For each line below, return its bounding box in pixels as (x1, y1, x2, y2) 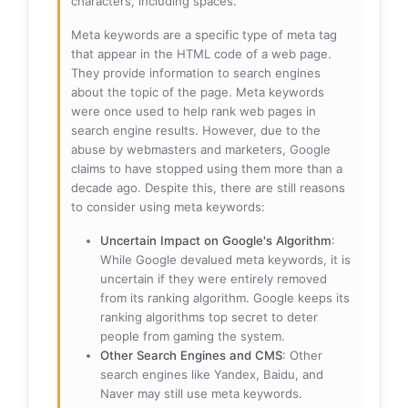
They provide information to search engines (71, 66, 321, 81)
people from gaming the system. (100, 329, 285, 344)
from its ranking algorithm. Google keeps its (100, 291, 350, 306)
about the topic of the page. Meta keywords (71, 85, 324, 100)
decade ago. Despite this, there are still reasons (71, 180, 345, 196)
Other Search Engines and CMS (100, 348, 282, 363)
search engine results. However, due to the (71, 123, 321, 138)
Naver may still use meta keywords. (100, 386, 302, 402)
